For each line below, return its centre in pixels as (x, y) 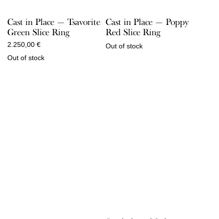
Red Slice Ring (133, 32)
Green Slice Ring (38, 32)
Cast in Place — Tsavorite (54, 22)
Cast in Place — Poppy (147, 22)
